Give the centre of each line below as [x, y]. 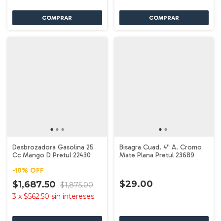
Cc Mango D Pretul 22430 [52, 155]
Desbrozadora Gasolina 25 [53, 147]
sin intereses [73, 196]
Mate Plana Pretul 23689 [157, 155]
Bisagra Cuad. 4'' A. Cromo [160, 147]
